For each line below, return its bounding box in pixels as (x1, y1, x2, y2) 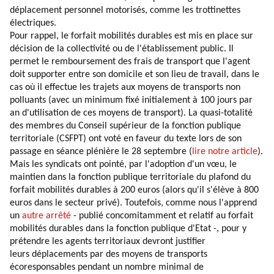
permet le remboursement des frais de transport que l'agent (10, 57, 250, 67)
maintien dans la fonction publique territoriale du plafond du (10, 172, 251, 182)
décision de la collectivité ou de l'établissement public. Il (10, 44, 234, 54)
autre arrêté (22, 211, 71, 221)
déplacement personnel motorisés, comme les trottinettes (10, 6, 240, 15)
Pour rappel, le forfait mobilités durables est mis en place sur (10, 31, 253, 41)
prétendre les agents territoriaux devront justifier (10, 237, 206, 246)
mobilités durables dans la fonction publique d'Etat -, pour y (10, 224, 246, 234)
